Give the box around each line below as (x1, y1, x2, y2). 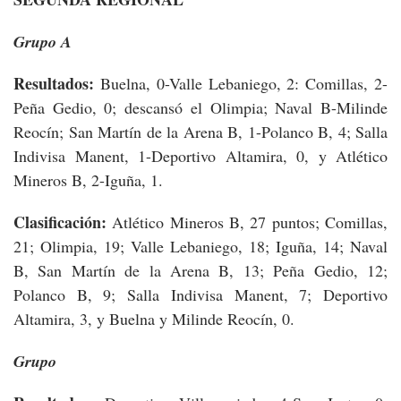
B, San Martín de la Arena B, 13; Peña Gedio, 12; (13, 259, 388, 281)
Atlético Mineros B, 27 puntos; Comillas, (112, 210, 388, 233)
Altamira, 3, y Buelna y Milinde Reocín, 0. (13, 307, 294, 329)
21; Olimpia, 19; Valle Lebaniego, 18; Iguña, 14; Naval (13, 235, 388, 257)
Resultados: (13, 71, 94, 95)
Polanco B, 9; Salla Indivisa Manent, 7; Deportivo (13, 283, 388, 305)
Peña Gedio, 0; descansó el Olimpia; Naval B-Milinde (13, 96, 388, 118)
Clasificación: (13, 209, 113, 234)
